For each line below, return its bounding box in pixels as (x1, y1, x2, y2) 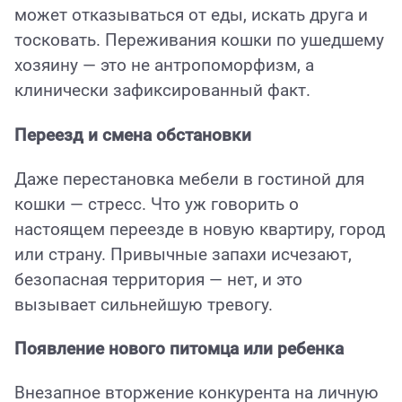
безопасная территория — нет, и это (14, 269, 302, 290)
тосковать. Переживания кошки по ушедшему (14, 31, 384, 51)
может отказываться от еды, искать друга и (14, 5, 368, 26)
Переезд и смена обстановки (14, 125, 251, 145)
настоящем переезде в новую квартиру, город (14, 219, 385, 240)
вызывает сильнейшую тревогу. (14, 294, 273, 315)
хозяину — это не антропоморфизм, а (14, 56, 314, 76)
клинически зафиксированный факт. (14, 81, 310, 101)
